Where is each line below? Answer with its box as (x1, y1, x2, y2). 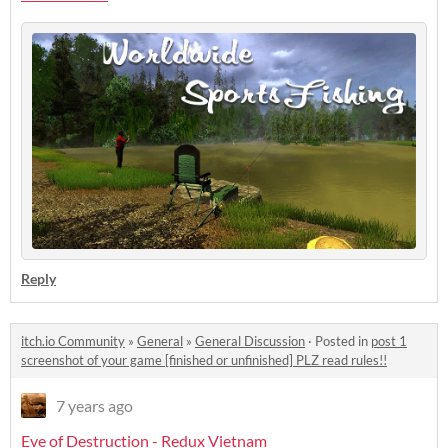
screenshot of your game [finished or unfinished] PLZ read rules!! (21, 352, 387, 369)
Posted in (315, 333, 371, 350)
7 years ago (56, 396, 133, 416)
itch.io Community (21, 333, 125, 350)
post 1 (371, 333, 407, 350)
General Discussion (195, 333, 305, 350)
